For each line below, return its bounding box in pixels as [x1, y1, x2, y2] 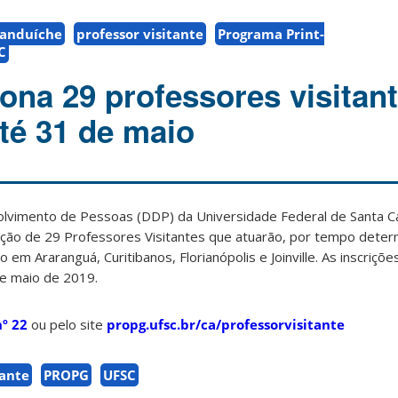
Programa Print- [218, 25, 324, 44]
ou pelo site [28, 315, 107, 334]
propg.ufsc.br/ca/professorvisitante [107, 315, 345, 334]
